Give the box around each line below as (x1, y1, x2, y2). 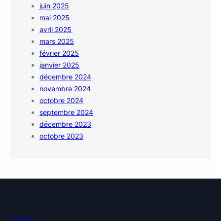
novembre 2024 (39, 84, 91, 93)
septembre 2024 (39, 108, 93, 117)
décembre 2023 (39, 120, 91, 129)
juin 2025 (39, 1, 69, 10)
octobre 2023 (39, 132, 83, 141)
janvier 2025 (39, 61, 79, 70)
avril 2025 (39, 25, 72, 34)
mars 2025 (39, 37, 74, 46)
